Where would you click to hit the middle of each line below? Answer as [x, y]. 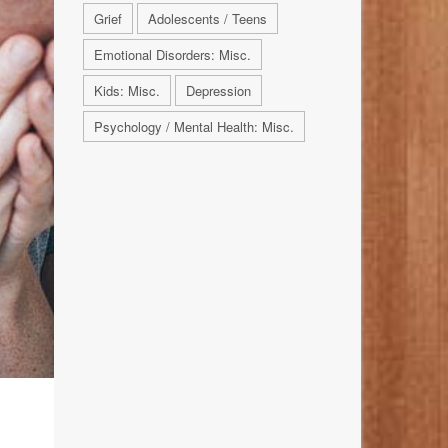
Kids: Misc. [126, 91]
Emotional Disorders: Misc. [172, 55]
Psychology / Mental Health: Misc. [193, 127]
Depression [218, 91]
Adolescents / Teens [207, 19]
